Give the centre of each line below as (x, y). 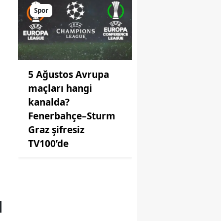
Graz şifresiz (56, 129)
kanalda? (49, 102)
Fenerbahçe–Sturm (72, 116)
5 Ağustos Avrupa (69, 74)
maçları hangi (60, 88)
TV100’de (48, 143)
